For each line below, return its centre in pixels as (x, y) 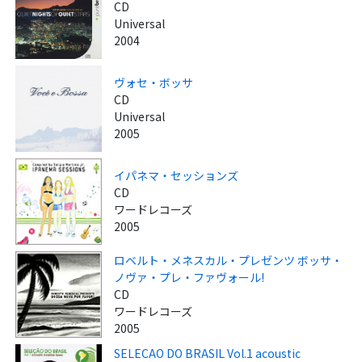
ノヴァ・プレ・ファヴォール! (189, 278)
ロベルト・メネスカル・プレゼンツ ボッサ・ (229, 261)
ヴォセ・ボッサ (154, 83)
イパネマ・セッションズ (177, 176)
